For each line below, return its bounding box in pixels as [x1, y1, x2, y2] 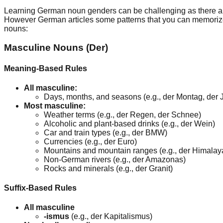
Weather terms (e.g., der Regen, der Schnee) [44, 110, 201, 119]
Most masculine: [24, 101, 86, 110]
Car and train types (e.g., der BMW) [44, 128, 167, 137]
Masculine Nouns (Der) [4, 42, 108, 53]
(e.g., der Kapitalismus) [69, 212, 152, 221]
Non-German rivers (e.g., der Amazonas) [44, 155, 186, 164]
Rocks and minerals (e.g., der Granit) [44, 164, 173, 173]
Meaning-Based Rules [4, 64, 87, 73]
